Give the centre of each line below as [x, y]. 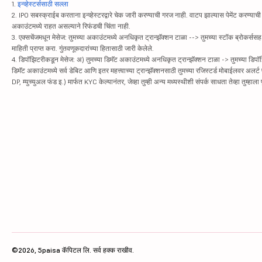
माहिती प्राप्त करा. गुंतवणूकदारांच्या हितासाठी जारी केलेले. [83, 49]
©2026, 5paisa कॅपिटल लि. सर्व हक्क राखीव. [73, 250]
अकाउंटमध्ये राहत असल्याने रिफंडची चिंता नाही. [71, 26]
